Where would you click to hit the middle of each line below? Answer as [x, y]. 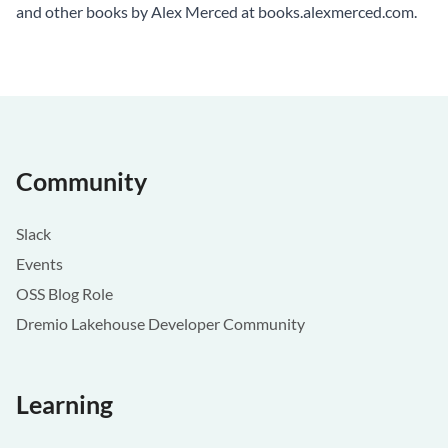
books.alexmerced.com [336, 11]
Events [39, 263]
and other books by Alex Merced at [137, 11]
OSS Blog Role [64, 293]
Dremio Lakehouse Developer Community [160, 323]
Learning [64, 404]
